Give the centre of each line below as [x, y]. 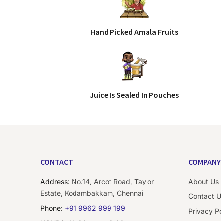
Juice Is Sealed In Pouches [134, 95]
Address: [55, 181]
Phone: [52, 208]
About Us [203, 181]
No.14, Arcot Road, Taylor [112, 181]
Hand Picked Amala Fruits [134, 32]
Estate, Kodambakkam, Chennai [92, 193]
